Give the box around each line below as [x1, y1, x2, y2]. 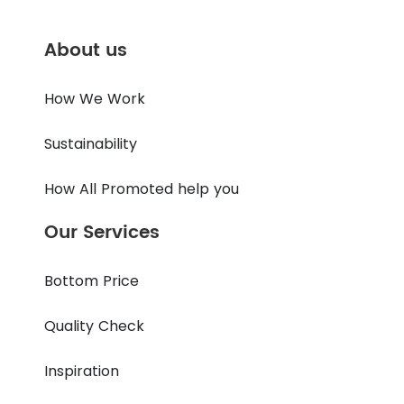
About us [44, 36, 128, 67]
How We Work [44, 88, 146, 110]
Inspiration [44, 361, 120, 382]
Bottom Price [44, 271, 140, 292]
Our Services [44, 218, 161, 249]
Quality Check [44, 316, 145, 337]
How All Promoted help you [44, 179, 240, 200]
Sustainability [44, 133, 138, 155]
